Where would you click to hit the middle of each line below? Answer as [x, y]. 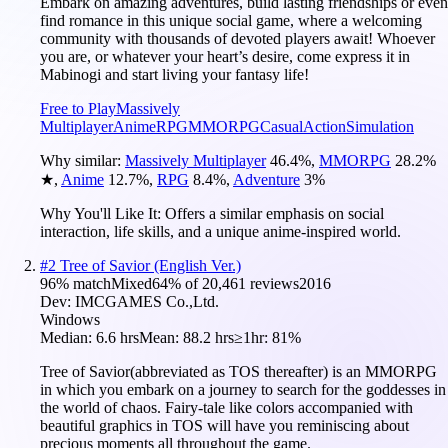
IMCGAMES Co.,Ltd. [147, 301]
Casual [281, 126]
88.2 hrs [208, 337]
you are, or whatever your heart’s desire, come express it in [225, 56]
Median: [68, 337]
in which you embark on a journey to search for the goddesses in [243, 389]
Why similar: [82, 160]
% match [83, 283]
